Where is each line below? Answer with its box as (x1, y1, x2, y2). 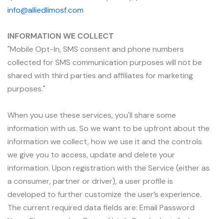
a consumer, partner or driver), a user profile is (7, 175, 173, 186)
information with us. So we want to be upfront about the (7, 123, 210, 133)
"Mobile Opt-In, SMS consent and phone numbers (7, 44, 184, 54)
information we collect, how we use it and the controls (7, 136, 202, 147)
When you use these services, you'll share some (7, 109, 176, 120)
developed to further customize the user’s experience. (7, 189, 201, 199)
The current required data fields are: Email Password (7, 202, 195, 213)
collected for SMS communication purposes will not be (7, 57, 202, 67)
